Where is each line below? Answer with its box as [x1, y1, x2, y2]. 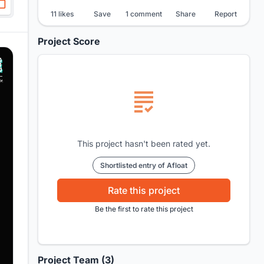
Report [214, 9, 237, 18]
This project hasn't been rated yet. [77, 138, 210, 148]
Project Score [38, 35, 100, 47]
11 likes [50, 9, 74, 18]
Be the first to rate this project [94, 204, 193, 213]
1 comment [126, 9, 162, 18]
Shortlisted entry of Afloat [100, 161, 187, 170]
